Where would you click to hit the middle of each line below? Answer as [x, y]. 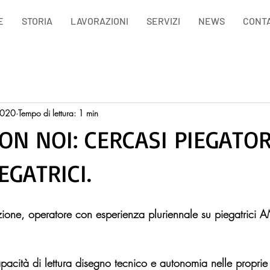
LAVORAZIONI [99, 21]
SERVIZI [163, 21]
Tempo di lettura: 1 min [58, 113]
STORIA [37, 21]
